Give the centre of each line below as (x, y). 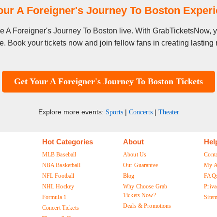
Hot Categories (67, 142)
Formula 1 (54, 197)
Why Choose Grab (145, 186)
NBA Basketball (61, 165)
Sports (114, 112)
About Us (135, 155)
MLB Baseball (59, 155)
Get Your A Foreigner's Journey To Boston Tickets (108, 81)
